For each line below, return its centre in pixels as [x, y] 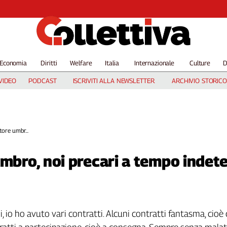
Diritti [49, 63]
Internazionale [154, 63]
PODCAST [43, 81]
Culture [200, 63]
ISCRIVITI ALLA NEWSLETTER [113, 81]
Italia [112, 63]
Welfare [81, 63]
